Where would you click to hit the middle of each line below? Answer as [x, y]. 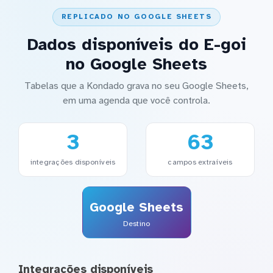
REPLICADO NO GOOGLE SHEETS [136, 17]
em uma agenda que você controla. [136, 100]
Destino [136, 223]
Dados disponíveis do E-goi [136, 44]
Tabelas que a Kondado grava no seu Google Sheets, [136, 86]
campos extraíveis [200, 162]
